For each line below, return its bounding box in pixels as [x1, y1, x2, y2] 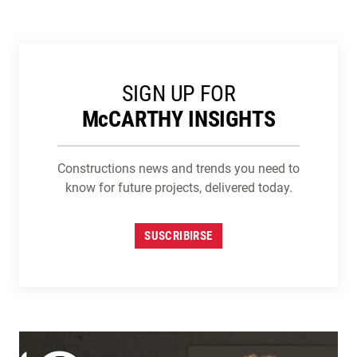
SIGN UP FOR [121, 80, 236, 107]
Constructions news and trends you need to [57, 160, 300, 176]
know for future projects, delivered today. [65, 179, 292, 195]
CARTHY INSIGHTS [108, 105, 276, 132]
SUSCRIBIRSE [144, 228, 213, 243]
